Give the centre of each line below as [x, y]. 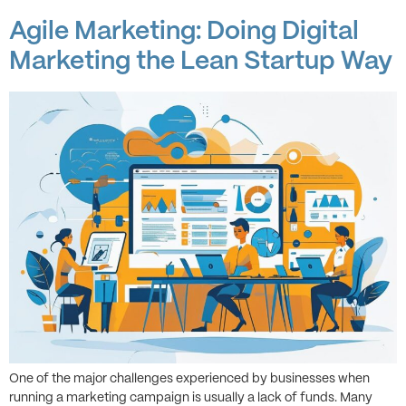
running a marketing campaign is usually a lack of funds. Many [191, 398]
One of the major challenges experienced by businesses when [189, 379]
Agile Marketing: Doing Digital [184, 32]
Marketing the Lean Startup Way [201, 62]
